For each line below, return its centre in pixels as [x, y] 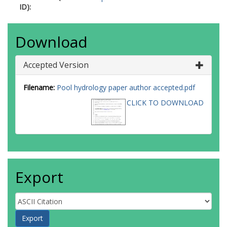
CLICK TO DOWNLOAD [165, 103]
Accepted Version [56, 65]
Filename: [39, 87]
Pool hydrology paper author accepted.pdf [126, 87]
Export [39, 177]
